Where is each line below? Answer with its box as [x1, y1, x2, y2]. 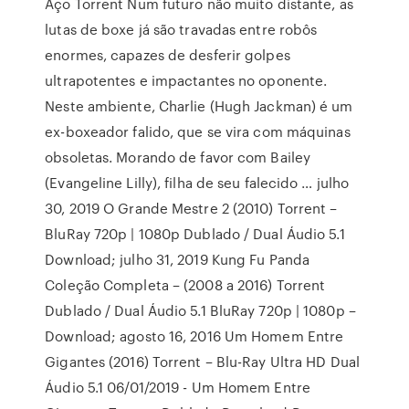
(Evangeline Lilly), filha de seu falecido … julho [45, 173, 350, 193]
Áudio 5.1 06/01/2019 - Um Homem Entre [45, 377, 310, 397]
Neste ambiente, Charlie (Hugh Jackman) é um [45, 96, 353, 116]
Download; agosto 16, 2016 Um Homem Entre [45, 326, 344, 346]
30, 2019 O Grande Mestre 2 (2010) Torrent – [45, 198, 338, 218]
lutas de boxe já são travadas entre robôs [45, 19, 318, 39]
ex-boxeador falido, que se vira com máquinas [45, 121, 351, 142]
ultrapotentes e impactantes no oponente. [45, 70, 328, 90]
